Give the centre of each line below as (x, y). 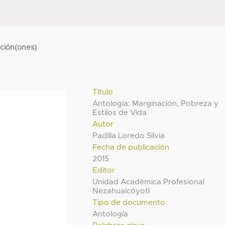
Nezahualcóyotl (121, 191)
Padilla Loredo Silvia (129, 136)
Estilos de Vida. (121, 113)
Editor (104, 170)
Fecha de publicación (131, 147)
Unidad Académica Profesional (149, 182)
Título (103, 92)
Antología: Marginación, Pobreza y (156, 103)
